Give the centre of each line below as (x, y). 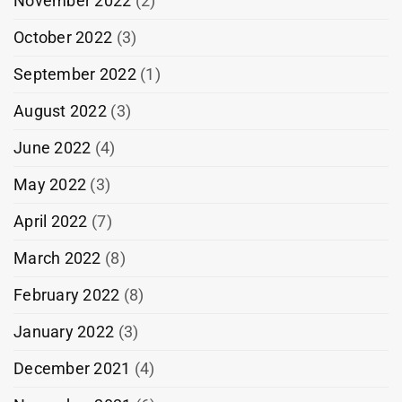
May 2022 (50, 184)
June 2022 (52, 147)
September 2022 (75, 74)
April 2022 (51, 221)
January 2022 (64, 331)
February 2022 (67, 294)
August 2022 (60, 110)
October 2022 (63, 37)
